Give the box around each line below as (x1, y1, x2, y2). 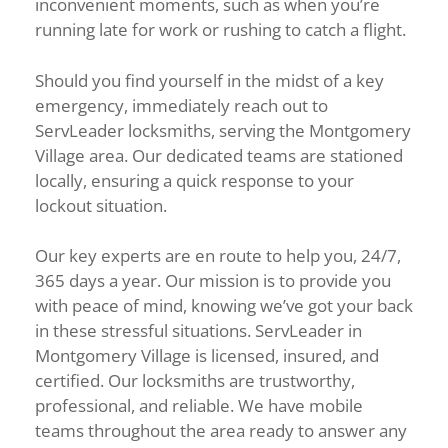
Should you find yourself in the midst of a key (35, 68, 384, 92)
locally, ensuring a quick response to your (35, 168, 354, 192)
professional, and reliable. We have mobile (35, 394, 363, 417)
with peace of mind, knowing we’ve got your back (35, 294, 413, 317)
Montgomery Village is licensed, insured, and (35, 344, 379, 367)
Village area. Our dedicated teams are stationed (35, 143, 403, 167)
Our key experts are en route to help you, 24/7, (35, 244, 401, 267)
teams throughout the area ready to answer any (35, 419, 407, 442)
